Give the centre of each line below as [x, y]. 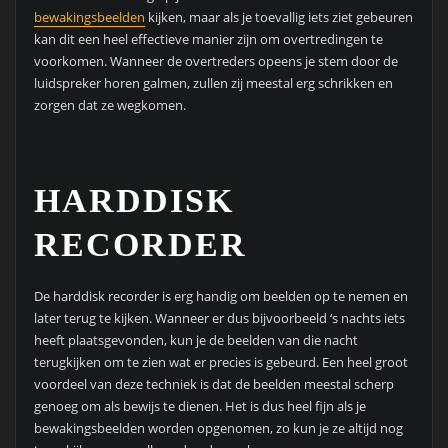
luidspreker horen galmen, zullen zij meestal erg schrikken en [213, 83]
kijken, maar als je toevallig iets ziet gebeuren [278, 17]
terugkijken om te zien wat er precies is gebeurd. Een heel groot [220, 361]
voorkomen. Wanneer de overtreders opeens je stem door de [215, 61]
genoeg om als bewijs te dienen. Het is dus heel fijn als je [199, 405]
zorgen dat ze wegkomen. [109, 105]
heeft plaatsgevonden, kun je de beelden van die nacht [195, 339]
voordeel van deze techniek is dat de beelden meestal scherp [213, 383]
